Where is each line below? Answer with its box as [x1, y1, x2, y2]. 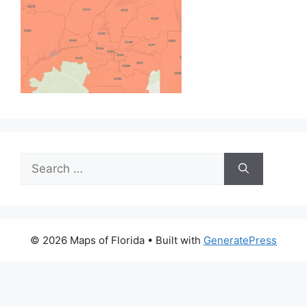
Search [20, 153, 58, 167]
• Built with [145, 234, 204, 247]
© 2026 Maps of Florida [30, 234, 145, 247]
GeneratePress [204, 234, 277, 247]
